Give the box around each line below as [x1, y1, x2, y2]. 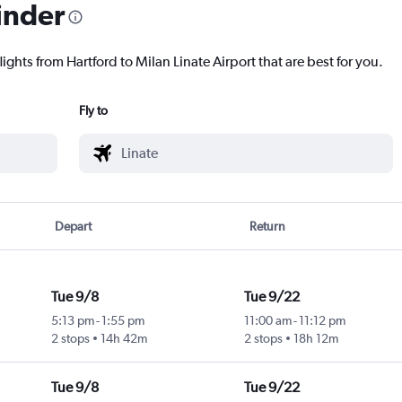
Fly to [79, 103, 108, 118]
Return [249, 219, 285, 234]
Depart [55, 219, 92, 234]
